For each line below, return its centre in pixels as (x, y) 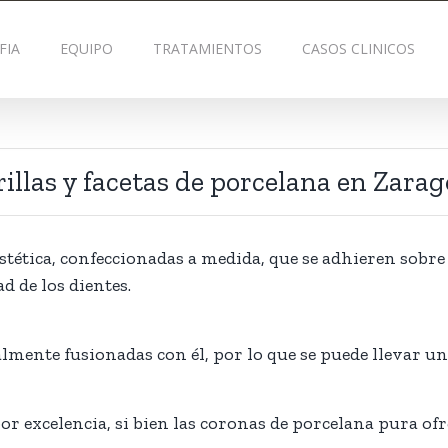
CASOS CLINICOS (358, 48)
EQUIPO (86, 48)
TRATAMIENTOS (207, 48)
